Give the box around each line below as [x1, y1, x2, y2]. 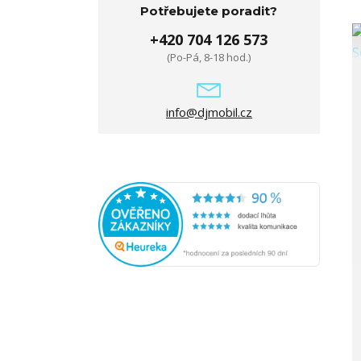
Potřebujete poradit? [140, 2, 278, 19]
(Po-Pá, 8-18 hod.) [167, 49, 251, 64]
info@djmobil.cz [165, 103, 252, 120]
